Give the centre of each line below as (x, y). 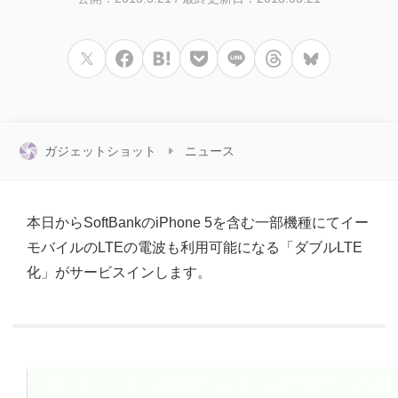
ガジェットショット (100, 151)
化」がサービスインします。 (119, 273)
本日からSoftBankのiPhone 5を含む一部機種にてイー (198, 223)
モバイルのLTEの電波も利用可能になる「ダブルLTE (195, 248)
